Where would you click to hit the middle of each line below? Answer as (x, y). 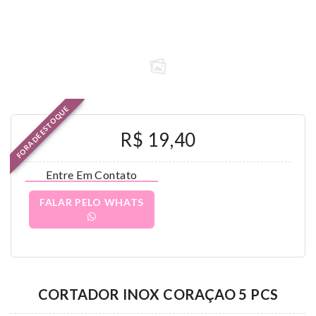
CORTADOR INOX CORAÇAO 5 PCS (158, 294)
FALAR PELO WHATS (92, 202)
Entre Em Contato (92, 175)
